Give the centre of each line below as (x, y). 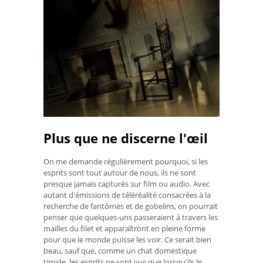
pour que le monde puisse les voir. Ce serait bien (127, 239)
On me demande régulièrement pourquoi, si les (126, 161)
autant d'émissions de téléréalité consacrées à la (127, 195)
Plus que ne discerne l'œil (126, 138)
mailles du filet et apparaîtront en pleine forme (124, 228)
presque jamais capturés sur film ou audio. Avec (127, 183)
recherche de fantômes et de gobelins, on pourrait (131, 206)
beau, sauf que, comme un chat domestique (120, 250)
